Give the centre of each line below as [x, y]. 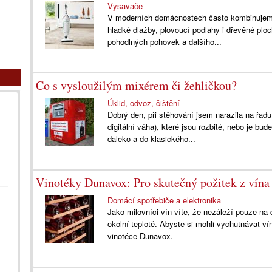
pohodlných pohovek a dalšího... [165, 42]
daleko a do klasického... [152, 139]
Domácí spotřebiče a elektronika [165, 200]
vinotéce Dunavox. [141, 236]
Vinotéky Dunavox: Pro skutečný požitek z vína [153, 182]
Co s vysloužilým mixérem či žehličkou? [136, 85]
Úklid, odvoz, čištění [144, 103]
